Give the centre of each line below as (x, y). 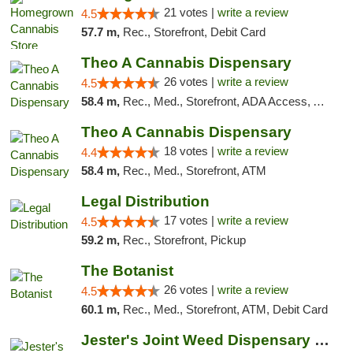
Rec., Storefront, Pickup (184, 240)
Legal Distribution (145, 201)
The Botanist (127, 271)
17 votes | (190, 220)
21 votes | (190, 12)
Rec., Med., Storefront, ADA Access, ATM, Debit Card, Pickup (217, 101)
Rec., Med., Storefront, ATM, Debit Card (225, 309)
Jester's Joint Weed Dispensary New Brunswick (321, 340)
